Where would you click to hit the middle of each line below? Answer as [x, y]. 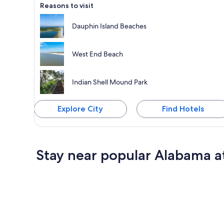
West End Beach [97, 54]
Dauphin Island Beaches [109, 26]
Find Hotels [183, 108]
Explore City [80, 108]
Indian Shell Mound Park [110, 82]
